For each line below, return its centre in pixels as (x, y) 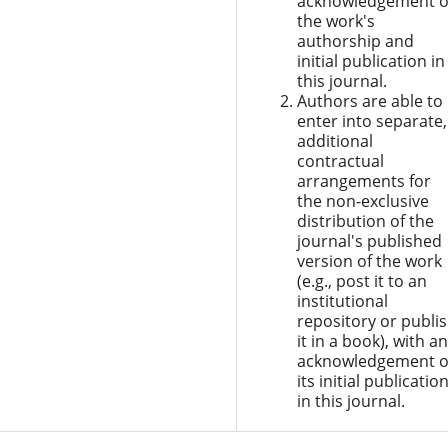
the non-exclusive (362, 200)
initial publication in (370, 60)
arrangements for (363, 180)
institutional (342, 300)
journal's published (369, 240)
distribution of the (365, 220)
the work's (335, 20)
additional (334, 140)
